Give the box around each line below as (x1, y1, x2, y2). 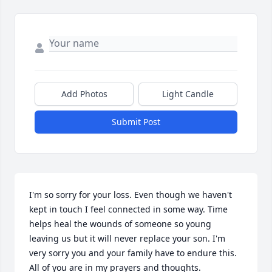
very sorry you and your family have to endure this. (29, 247, 237, 259)
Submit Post (112, 116, 160, 127)
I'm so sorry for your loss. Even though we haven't (29, 189, 232, 200)
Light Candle (162, 88, 214, 100)
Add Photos (61, 88, 107, 100)
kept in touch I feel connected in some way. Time (29, 203, 228, 215)
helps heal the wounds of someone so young (29, 218, 211, 229)
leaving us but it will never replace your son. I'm (29, 233, 225, 244)
